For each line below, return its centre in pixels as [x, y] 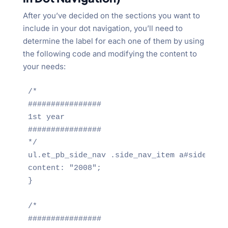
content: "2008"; [64, 168]
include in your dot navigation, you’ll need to [103, 28]
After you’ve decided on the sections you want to [111, 15]
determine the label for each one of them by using [113, 41]
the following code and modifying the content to [110, 53]
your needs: [44, 66]
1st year [46, 117]
